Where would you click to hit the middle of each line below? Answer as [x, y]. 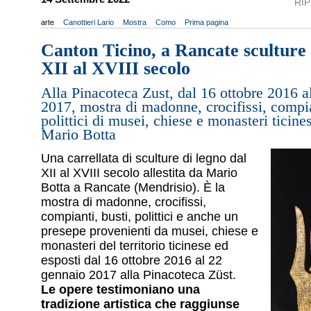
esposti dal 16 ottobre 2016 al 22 [132, 261]
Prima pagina [207, 22]
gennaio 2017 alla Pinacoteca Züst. [138, 275]
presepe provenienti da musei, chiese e [150, 232]
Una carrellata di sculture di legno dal [144, 159]
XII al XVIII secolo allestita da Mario [139, 173]
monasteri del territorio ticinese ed [135, 246]
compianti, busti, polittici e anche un [140, 217]
